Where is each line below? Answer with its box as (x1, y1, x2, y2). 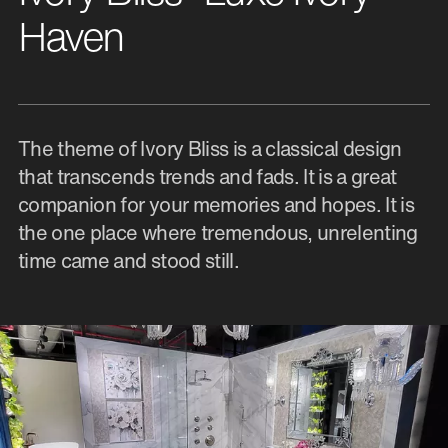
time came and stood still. (18, 245, 239, 275)
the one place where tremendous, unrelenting (18, 217, 418, 247)
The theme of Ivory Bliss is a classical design (18, 133, 402, 163)
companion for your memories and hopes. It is (18, 189, 415, 219)
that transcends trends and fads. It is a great (18, 161, 397, 191)
